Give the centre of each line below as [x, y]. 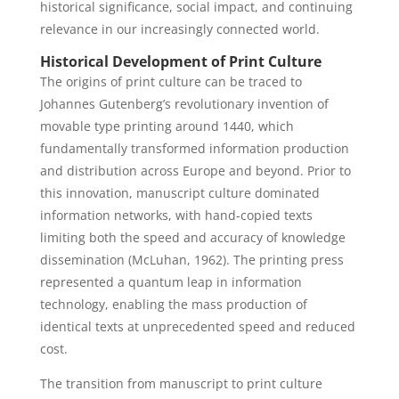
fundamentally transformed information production [194, 148]
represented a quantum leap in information [171, 282]
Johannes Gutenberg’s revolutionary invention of [184, 104]
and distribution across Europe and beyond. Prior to [195, 171]
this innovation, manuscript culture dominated [179, 193]
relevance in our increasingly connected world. [179, 29]
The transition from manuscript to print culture [181, 383]
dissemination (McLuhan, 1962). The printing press [191, 260]
